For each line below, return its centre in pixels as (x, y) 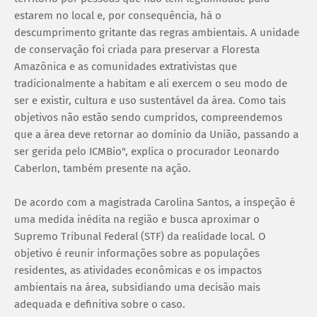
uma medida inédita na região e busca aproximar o (137, 219)
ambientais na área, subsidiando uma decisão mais (137, 287)
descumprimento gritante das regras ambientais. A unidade (157, 32)
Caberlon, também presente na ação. (103, 168)
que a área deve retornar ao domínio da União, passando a (156, 134)
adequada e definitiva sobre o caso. (100, 304)
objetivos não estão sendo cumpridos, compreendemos (148, 117)
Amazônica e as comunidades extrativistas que (126, 66)
